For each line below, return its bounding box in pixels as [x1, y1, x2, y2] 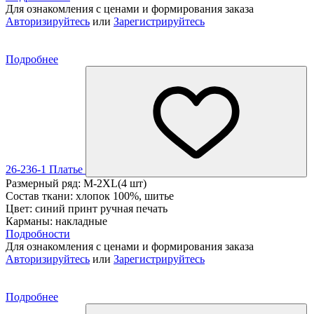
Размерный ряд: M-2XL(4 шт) [6, 177, 146, 189]
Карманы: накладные [6, 214, 107, 227]
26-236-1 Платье [6, 163, 86, 175]
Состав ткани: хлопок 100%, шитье [6, 189, 174, 202]
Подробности [6, 227, 70, 240]
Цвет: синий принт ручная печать [6, 202, 168, 214]
